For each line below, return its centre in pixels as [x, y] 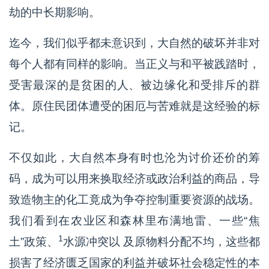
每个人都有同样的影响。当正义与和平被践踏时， [134, 64]
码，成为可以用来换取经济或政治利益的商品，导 [134, 179]
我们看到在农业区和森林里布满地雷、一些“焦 [134, 221]
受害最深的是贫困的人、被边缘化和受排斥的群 [134, 85]
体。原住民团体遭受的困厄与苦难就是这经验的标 [134, 106]
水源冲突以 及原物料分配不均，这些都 [162, 242]
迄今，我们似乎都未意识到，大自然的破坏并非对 [134, 43]
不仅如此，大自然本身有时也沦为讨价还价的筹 [134, 158]
